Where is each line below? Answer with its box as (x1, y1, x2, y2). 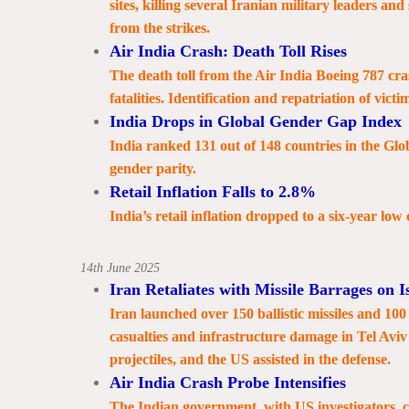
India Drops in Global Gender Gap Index (109, 112, 402, 131)
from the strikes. (109, 20, 210, 36)
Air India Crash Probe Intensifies (109, 373, 346, 392)
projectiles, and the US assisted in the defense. (109, 351, 391, 367)
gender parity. (109, 161, 196, 176)
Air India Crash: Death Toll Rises (109, 42, 347, 60)
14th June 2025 (79, 261, 160, 275)
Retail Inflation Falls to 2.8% (109, 183, 316, 201)
